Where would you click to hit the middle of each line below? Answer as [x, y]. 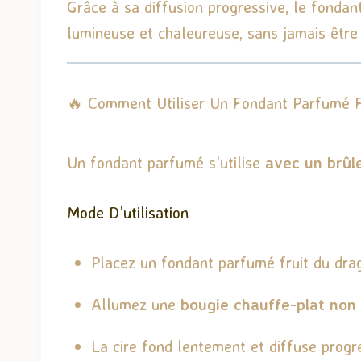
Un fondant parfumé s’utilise [166, 162]
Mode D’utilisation [128, 212]
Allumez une [136, 304]
